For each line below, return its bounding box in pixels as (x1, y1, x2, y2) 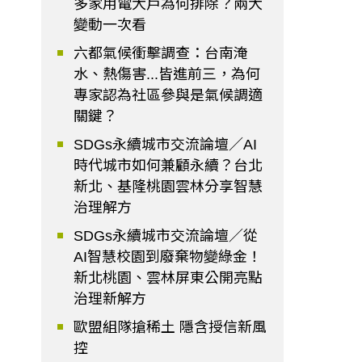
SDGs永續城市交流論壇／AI (74, 137, 258, 154)
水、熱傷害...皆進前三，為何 (74, 66, 261, 83)
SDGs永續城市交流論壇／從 (74, 228, 259, 245)
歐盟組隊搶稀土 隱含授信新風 (74, 319, 267, 336)
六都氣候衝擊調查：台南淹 (74, 45, 249, 62)
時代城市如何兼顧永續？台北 (74, 158, 263, 175)
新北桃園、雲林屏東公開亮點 (74, 270, 263, 287)
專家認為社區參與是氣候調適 (74, 87, 263, 104)
